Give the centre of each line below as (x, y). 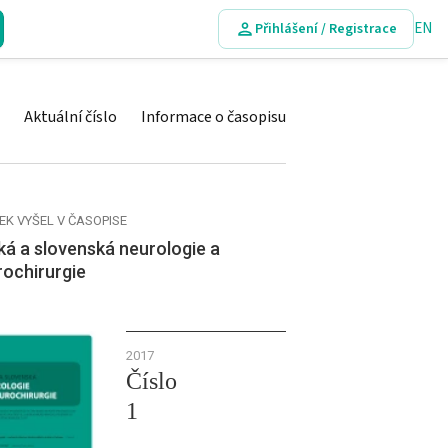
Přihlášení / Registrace (326, 28)
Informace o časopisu (213, 117)
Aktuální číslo (70, 117)
